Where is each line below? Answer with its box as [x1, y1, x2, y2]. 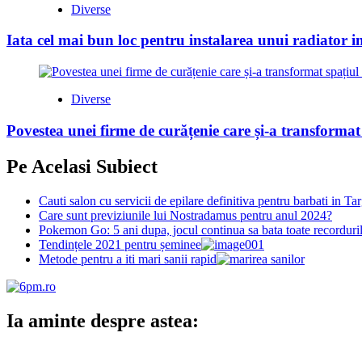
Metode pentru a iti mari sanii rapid [39, 251, 217, 266]
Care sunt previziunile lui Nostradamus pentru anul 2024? [39, 208, 332, 222]
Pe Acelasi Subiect [6, 155, 158, 177]
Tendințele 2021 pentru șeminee [39, 237, 201, 251]
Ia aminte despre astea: [6, 309, 199, 331]
